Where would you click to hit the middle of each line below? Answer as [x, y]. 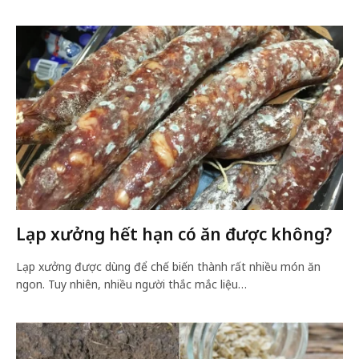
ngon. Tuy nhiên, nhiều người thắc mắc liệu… [131, 284]
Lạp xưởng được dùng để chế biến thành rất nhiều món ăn [168, 266]
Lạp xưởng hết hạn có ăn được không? [174, 234]
